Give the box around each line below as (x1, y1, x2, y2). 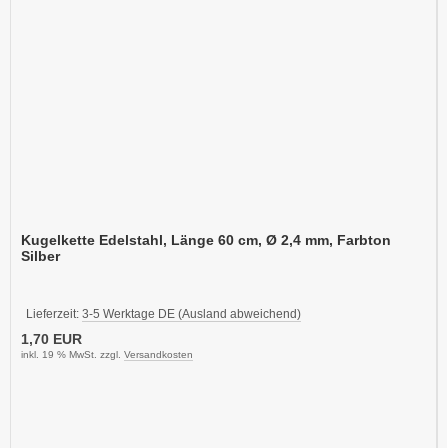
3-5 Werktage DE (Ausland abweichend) (82, 306, 301, 321)
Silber (21, 247, 60, 264)
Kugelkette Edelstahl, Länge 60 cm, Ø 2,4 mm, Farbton (21, 231, 391, 248)
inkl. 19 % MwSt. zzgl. (21, 348, 124, 360)
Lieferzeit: (26, 306, 82, 321)
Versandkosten (124, 348, 193, 360)
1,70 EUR (21, 330, 82, 347)
